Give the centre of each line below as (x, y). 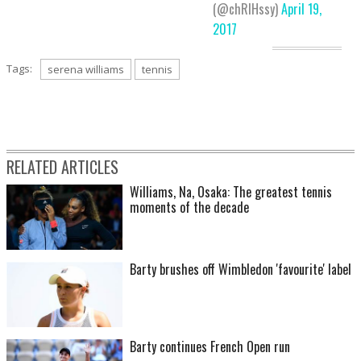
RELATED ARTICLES (62, 166)
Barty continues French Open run (210, 346)
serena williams (86, 69)
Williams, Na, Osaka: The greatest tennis (231, 191)
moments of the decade (189, 207)
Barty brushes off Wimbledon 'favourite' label (241, 269)
